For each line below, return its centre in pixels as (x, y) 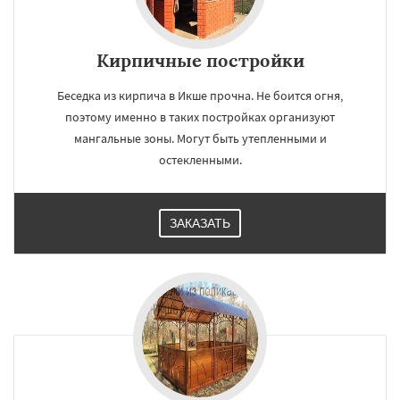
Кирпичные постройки (200, 60)
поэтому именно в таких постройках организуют (200, 117)
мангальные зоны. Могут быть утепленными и (200, 138)
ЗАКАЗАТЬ (200, 223)
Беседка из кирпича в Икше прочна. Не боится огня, (200, 96)
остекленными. (200, 160)
